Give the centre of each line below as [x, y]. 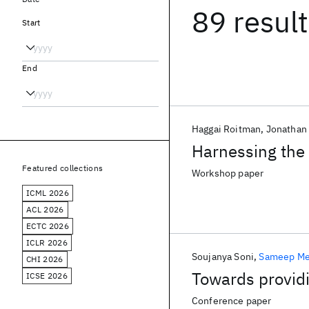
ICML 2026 [48, 193]
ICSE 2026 [47, 276]
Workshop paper [228, 173]
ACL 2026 [45, 209]
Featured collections [63, 168]
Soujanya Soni [223, 257]
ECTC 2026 [48, 226]
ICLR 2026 [47, 242]
